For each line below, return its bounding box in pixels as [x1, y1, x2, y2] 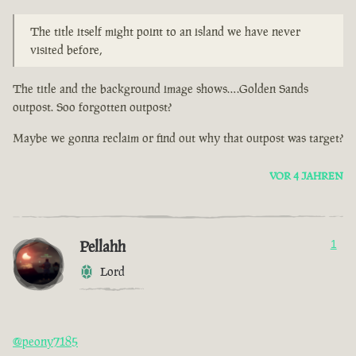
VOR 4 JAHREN [269, 169, 343, 184]
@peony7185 [13, 334, 78, 350]
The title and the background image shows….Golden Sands [13, 81, 308, 97]
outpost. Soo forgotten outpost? [13, 99, 172, 115]
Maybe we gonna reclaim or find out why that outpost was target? [13, 130, 343, 146]
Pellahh [79, 236, 126, 257]
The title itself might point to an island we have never [30, 24, 300, 40]
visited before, [30, 42, 102, 58]
